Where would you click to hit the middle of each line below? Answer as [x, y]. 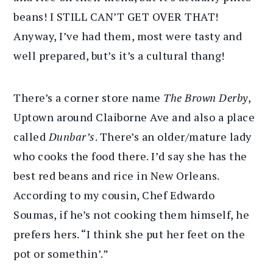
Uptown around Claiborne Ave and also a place [134, 117]
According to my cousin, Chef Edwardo [114, 195]
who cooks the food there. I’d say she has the [130, 156]
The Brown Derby [206, 98]
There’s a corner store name [89, 98]
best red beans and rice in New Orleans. [116, 176]
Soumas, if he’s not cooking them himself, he [132, 215]
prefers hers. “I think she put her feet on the [129, 234]
